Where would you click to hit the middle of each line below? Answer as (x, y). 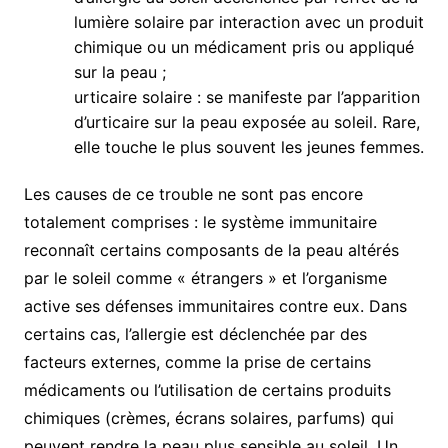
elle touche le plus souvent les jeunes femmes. (248, 146)
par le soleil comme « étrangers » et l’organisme (205, 277)
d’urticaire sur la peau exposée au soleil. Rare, (246, 121)
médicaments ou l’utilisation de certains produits (207, 389)
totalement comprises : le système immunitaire (200, 221)
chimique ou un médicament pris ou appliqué (243, 46)
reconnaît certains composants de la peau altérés (211, 249)
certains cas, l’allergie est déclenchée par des (195, 333)
